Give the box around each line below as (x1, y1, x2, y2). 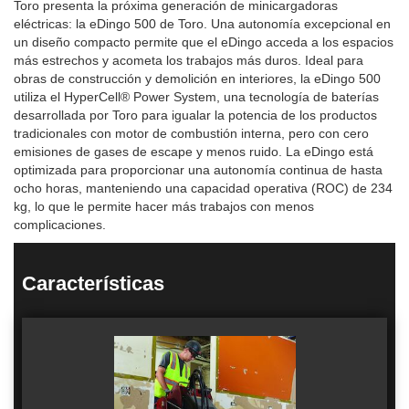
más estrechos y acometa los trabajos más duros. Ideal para (14, 53, 363, 68)
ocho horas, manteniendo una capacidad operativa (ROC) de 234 (14, 181, 393, 195)
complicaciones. (14, 217, 106, 232)
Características (22, 272, 164, 295)
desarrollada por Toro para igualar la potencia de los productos (14, 108, 377, 122)
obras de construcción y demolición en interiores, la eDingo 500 (14, 71, 381, 86)
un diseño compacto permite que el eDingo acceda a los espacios (14, 35, 393, 49)
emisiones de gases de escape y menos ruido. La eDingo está (14, 144, 373, 159)
